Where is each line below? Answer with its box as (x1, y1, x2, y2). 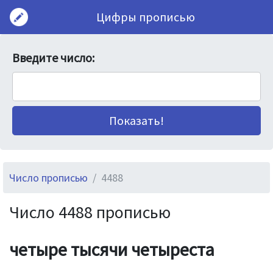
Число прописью (9, 171, 88, 185)
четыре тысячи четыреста (9, 238, 214, 261)
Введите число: (12, 50, 94, 65)
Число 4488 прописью (9, 201, 171, 223)
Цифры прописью (96, 9, 195, 24)
